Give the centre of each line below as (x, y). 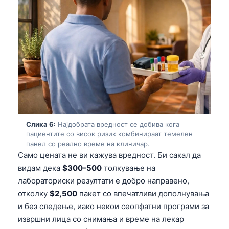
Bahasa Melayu (66, 159)
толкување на (129, 168)
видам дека (40, 168)
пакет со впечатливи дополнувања (143, 193)
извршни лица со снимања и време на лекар (101, 219)
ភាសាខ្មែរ (53, 75)
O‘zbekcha (59, 8)
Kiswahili (55, 58)
